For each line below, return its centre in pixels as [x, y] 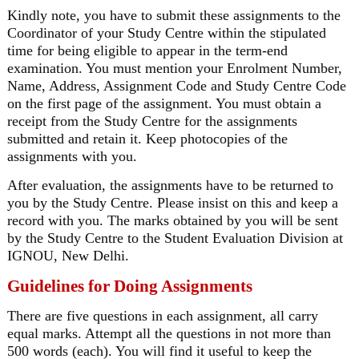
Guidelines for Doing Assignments [129, 286]
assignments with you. [72, 156]
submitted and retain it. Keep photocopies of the [147, 139]
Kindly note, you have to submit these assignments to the [173, 15]
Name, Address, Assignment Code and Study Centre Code [176, 86]
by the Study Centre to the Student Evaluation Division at [175, 238]
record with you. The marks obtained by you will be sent [172, 220]
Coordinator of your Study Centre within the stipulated [166, 33]
